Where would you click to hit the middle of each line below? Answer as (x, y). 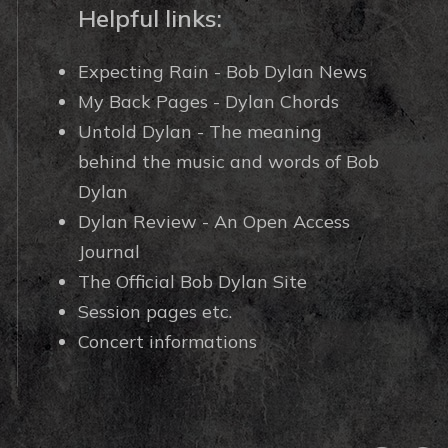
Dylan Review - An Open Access (213, 221)
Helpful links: (149, 18)
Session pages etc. (154, 311)
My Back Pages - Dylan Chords (208, 101)
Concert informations (167, 341)
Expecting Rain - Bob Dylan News (222, 71)
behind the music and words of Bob (228, 161)
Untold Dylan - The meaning (199, 131)
